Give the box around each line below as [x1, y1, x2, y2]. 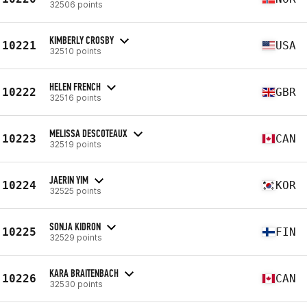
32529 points [49, 232, 102, 243]
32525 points [49, 185, 101, 196]
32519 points [49, 138, 101, 149]
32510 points [49, 45, 101, 56]
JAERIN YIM [49, 173, 88, 186]
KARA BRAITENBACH [49, 266, 119, 280]
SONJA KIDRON [49, 219, 101, 233]
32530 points [49, 278, 103, 289]
